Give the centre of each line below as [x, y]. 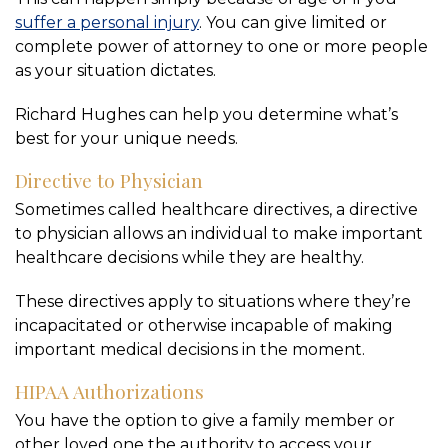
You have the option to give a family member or [205, 421]
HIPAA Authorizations [109, 391]
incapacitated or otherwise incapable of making [204, 326]
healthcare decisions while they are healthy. [189, 258]
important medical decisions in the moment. [190, 350]
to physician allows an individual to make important [219, 234]
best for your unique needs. [126, 139]
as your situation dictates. [115, 71]
